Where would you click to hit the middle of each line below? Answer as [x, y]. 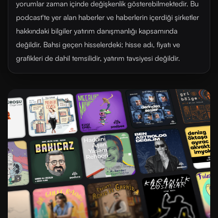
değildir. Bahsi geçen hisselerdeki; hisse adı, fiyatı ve [98, 45]
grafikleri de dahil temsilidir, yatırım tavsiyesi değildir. [98, 58]
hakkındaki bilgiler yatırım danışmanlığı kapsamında [97, 31]
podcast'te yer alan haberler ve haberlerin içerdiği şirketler [108, 17]
